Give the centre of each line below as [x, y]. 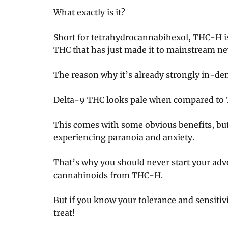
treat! [64, 212]
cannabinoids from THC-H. [108, 175]
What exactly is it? [89, 12]
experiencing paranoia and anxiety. [124, 137]
